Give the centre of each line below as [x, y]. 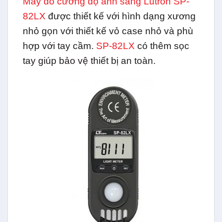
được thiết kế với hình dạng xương [121, 16]
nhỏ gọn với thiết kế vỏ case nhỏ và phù [108, 31]
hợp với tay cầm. [58, 46]
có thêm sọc [163, 46]
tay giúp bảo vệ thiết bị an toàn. [89, 61]
